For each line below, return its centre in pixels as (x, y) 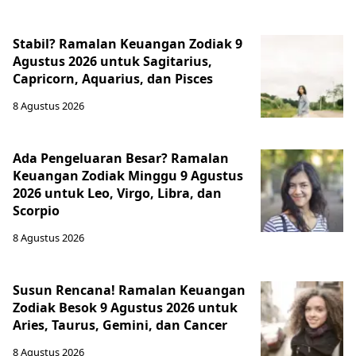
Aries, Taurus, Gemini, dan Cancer (120, 325)
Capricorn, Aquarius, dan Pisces (113, 79)
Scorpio (36, 211)
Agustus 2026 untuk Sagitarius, (112, 61)
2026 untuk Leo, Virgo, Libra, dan (117, 193)
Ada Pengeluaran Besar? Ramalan (121, 158)
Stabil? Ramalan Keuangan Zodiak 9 (128, 44)
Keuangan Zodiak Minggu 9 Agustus (128, 176)
